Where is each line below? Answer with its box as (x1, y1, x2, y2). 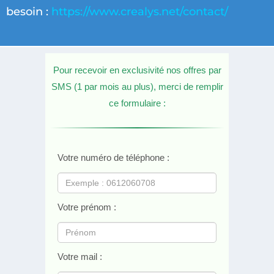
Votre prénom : (57, 202, 116, 213)
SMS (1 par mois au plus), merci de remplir (51, 82, 223, 92)
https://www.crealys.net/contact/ (51, 5, 228, 19)
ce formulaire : (108, 98, 166, 109)
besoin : (6, 5, 51, 19)
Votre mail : (57, 252, 102, 262)
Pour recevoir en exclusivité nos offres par (53, 65, 221, 76)
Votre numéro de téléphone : (57, 153, 169, 163)
